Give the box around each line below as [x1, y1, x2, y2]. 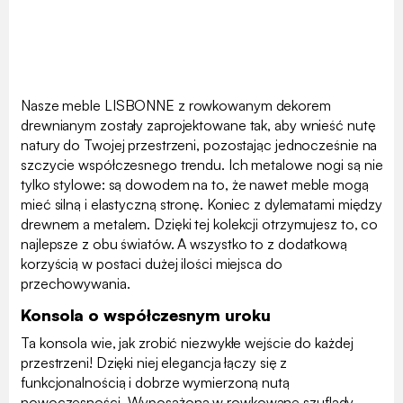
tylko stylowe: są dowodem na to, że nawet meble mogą [21, 175, 369, 193]
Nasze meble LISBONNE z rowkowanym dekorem [21, 95, 331, 114]
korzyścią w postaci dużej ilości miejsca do [21, 254, 282, 273]
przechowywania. [21, 273, 130, 292]
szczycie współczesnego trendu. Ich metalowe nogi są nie [21, 155, 383, 174]
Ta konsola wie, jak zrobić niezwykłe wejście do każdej [21, 333, 354, 352]
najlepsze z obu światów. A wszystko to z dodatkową [21, 234, 347, 253]
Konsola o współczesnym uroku [21, 304, 272, 325]
